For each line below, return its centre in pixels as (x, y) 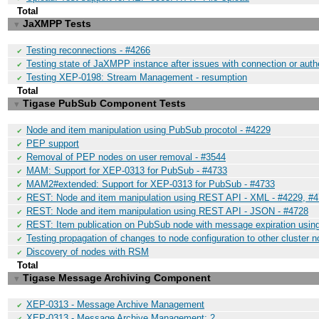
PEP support (53, 143)
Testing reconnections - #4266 (88, 50)
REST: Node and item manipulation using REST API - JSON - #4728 (167, 211)
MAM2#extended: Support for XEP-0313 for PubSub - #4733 (151, 184)
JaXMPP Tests (57, 23)
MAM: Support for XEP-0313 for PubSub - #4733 (127, 171)
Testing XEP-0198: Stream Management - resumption (137, 77)
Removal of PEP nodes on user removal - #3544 (126, 157)
